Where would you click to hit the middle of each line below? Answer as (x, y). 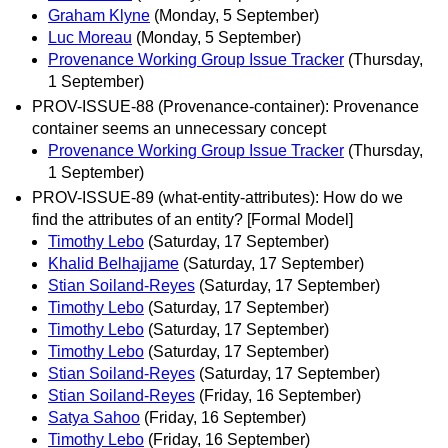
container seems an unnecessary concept (179, 128)
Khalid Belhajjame (113, 263)
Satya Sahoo (94, 417)
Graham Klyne (99, 15)
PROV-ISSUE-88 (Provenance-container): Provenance (225, 106)
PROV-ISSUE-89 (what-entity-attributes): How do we (217, 197)
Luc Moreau (90, 37)
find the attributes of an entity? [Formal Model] (192, 219)
